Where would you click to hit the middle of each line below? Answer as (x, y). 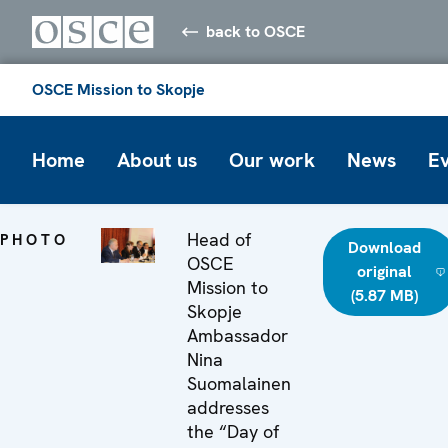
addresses (227, 407)
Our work (272, 159)
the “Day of (232, 431)
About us (157, 159)
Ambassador (237, 335)
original (384, 271)
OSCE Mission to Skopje (118, 89)
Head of (218, 239)
